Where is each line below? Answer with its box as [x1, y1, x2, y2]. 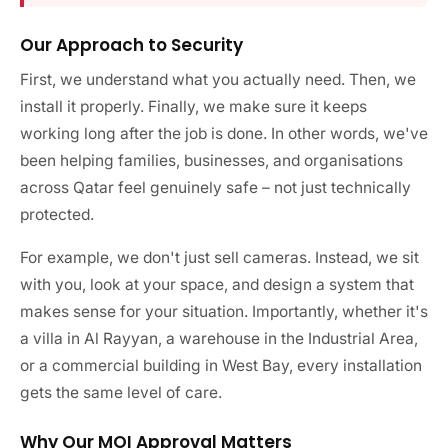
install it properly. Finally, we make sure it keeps [20, 97, 367, 116]
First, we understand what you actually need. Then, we [20, 70, 416, 89]
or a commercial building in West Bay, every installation [20, 356, 422, 375]
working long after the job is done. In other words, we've [20, 124, 428, 143]
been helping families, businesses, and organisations [20, 151, 403, 170]
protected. [20, 205, 94, 224]
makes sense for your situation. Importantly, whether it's [20, 302, 428, 321]
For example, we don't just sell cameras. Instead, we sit [20, 248, 419, 267]
